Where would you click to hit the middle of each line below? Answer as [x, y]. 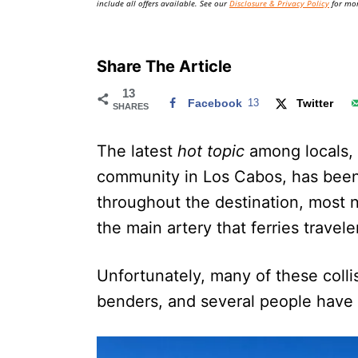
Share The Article [164, 66]
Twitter [315, 103]
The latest [137, 151]
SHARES [131, 106]
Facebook [215, 103]
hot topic [213, 151]
